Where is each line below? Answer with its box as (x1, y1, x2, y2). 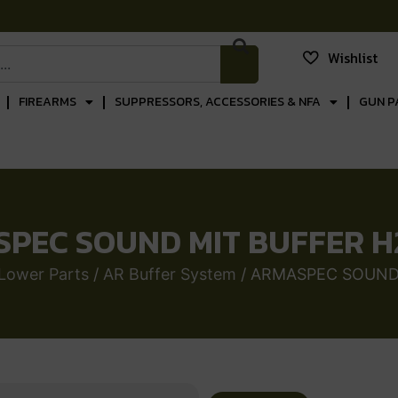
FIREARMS (18, 92, 76, 111)
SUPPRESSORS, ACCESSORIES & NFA (114, 92, 321, 111)
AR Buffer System (103, 265, 236, 283)
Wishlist (327, 47, 378, 68)
